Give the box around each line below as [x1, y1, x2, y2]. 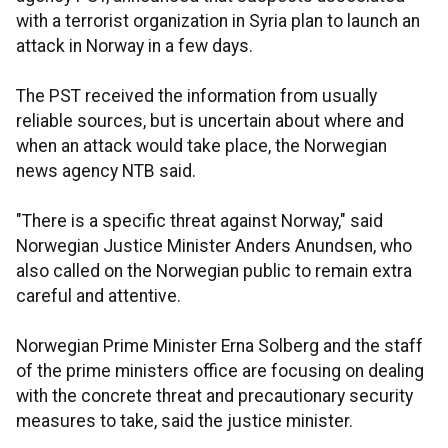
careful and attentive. [16, 286, 181, 306]
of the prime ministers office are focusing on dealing [16, 361, 424, 381]
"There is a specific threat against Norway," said [16, 211, 383, 231]
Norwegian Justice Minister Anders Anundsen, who [16, 236, 412, 256]
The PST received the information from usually [16, 86, 377, 106]
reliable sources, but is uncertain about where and [16, 111, 404, 131]
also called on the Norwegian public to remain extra [16, 261, 412, 281]
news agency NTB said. [16, 161, 196, 181]
